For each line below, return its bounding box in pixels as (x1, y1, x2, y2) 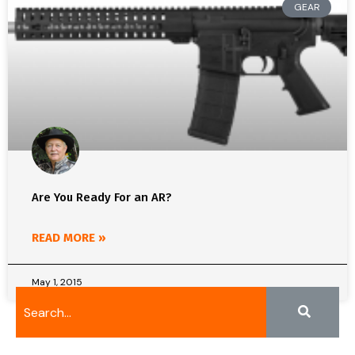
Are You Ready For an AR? (32, 190, 172, 204)
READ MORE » (32, 231, 106, 245)
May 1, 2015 (32, 276, 82, 288)
